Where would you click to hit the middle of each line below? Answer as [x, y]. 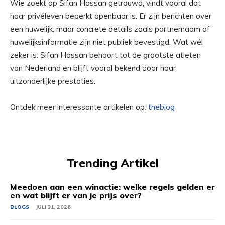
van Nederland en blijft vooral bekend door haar [93, 68]
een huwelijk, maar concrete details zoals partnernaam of [110, 29]
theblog [161, 107]
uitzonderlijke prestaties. [53, 81]
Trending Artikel [113, 163]
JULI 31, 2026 [53, 207]
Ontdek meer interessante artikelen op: [79, 107]
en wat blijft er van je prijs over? [76, 195]
